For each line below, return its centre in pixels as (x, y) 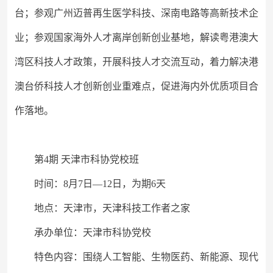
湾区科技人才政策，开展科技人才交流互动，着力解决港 (136, 62)
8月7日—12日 (93, 184)
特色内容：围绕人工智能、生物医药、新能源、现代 (146, 257)
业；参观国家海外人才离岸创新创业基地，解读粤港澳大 (136, 37)
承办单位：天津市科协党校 (93, 232)
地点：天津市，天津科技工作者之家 (112, 208)
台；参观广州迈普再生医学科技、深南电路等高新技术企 (136, 13)
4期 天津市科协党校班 (91, 159)
